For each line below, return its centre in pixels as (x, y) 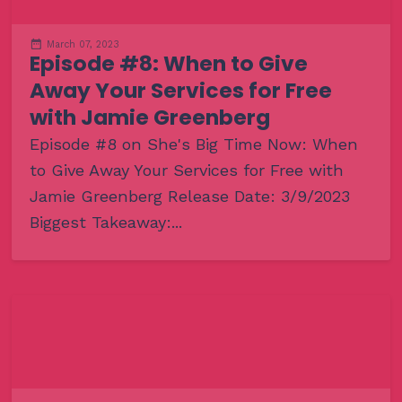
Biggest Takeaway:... (105, 222)
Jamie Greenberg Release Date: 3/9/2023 (189, 196)
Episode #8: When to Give (168, 63)
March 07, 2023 (83, 44)
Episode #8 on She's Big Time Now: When (193, 144)
